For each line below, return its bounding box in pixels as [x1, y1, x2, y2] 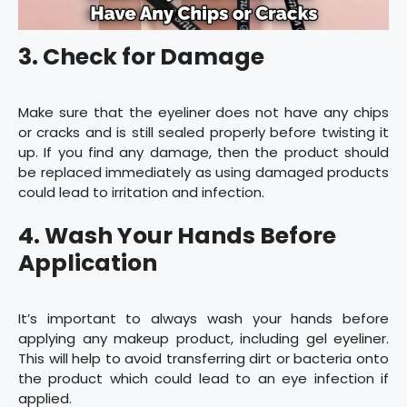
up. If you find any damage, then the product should [18, 142, 389, 162]
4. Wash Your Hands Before [18, 220, 336, 253]
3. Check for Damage [18, 40, 264, 73]
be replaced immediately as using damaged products [18, 162, 389, 182]
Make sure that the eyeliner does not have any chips [18, 102, 389, 122]
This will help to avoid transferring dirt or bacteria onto [18, 349, 389, 369]
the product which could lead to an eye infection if [18, 369, 389, 389]
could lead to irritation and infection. [18, 182, 264, 202]
